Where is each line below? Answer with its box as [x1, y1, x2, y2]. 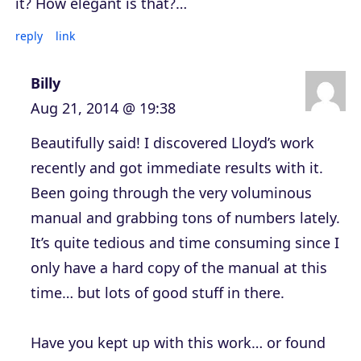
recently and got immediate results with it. [31, 157, 323, 177]
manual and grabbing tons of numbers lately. [31, 207, 340, 227]
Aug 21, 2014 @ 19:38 [31, 98, 176, 118]
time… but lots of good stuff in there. [31, 282, 284, 302]
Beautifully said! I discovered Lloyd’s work [31, 132, 314, 152]
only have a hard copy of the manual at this [31, 257, 327, 277]
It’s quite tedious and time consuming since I [31, 232, 339, 252]
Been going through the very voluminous [31, 182, 312, 202]
